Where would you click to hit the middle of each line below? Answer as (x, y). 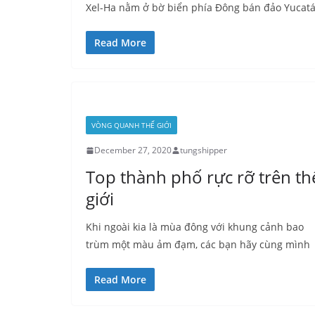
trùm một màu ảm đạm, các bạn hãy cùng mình (198, 244)
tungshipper (204, 150)
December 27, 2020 (133, 150)
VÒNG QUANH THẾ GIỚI (131, 125)
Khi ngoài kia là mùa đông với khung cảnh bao (195, 227)
